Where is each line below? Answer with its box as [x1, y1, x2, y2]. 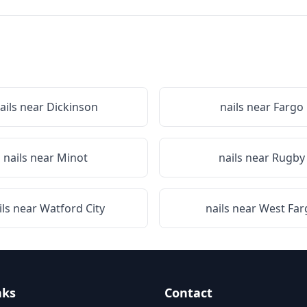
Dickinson [46, 99, 98, 114]
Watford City [39, 201, 105, 216]
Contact [164, 284, 212, 301]
